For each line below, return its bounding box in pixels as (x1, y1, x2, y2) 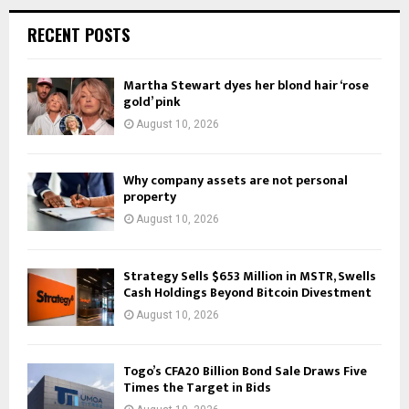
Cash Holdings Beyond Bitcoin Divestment (123, 281, 372, 303)
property (123, 186, 176, 208)
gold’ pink (123, 91, 181, 113)
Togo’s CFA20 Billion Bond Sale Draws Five (123, 361, 367, 383)
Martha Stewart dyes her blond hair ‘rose (123, 75, 369, 97)
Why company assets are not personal (123, 170, 348, 192)
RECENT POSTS (27, 23, 130, 47)
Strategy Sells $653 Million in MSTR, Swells (123, 265, 376, 287)
